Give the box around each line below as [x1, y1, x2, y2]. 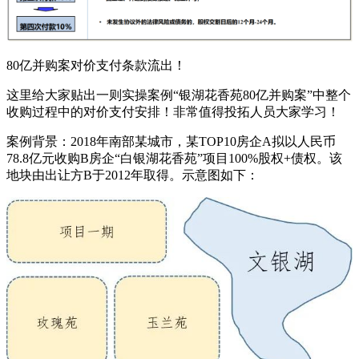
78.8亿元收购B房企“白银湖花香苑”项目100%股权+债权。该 [6, 151, 342, 165]
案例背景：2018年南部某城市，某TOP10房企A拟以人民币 [6, 134, 336, 148]
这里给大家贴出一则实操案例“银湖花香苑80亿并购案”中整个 [6, 87, 351, 102]
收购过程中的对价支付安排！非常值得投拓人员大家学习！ [6, 104, 340, 119]
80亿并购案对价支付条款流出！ [6, 58, 186, 72]
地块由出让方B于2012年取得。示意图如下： [6, 167, 259, 182]
